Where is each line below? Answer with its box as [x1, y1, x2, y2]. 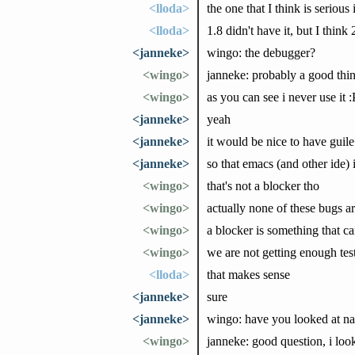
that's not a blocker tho [206, 178, 319, 193]
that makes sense [206, 267, 290, 281]
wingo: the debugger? [206, 45, 315, 59]
